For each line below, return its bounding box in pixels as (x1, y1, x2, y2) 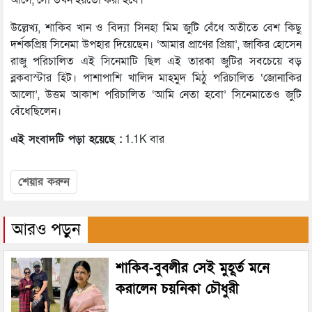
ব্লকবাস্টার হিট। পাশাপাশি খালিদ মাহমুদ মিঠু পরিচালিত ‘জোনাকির (10, 70, 302, 86)
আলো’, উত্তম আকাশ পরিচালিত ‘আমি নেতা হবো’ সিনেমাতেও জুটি (10, 87, 302, 103)
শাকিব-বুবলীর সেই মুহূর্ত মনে (116, 259, 270, 278)
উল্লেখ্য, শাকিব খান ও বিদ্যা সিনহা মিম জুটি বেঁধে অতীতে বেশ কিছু (10, 20, 302, 36)
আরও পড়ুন (12, 219, 81, 241)
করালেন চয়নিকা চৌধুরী (116, 280, 239, 299)
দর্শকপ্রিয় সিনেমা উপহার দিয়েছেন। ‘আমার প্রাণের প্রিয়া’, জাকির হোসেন (10, 37, 302, 53)
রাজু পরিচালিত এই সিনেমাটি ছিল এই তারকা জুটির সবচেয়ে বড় (10, 54, 302, 70)
